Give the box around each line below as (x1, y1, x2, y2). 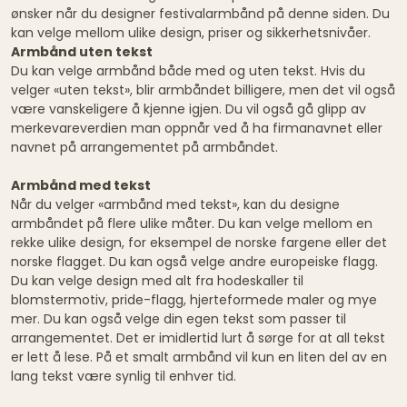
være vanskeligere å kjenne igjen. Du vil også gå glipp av (11, 99, 366, 118)
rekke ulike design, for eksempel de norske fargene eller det (11, 233, 387, 252)
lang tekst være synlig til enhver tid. (11, 366, 236, 385)
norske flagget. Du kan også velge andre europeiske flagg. (11, 252, 378, 271)
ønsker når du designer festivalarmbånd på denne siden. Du (11, 4, 390, 23)
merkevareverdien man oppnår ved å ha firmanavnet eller (11, 118, 382, 137)
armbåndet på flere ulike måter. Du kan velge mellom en (11, 213, 372, 233)
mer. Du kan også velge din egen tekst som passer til (11, 309, 346, 328)
